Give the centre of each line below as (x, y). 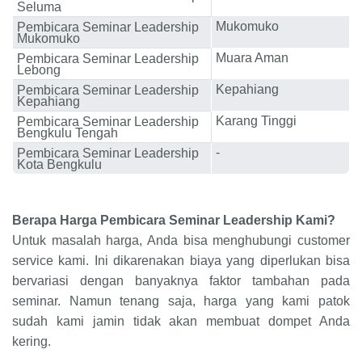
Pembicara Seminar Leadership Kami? (218, 221)
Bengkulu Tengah (67, 133)
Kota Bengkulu (59, 164)
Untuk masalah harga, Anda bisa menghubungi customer (181, 241)
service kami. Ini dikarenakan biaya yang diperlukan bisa (181, 261)
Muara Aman (252, 58)
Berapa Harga (56, 221)
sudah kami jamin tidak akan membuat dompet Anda (181, 322)
